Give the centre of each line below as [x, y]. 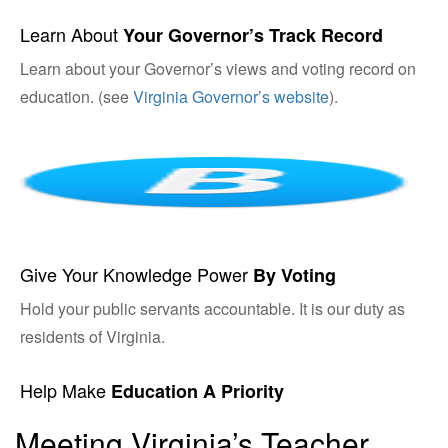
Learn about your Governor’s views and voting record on [218, 68]
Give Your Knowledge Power [136, 273]
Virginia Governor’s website [231, 96]
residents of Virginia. [92, 336]
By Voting [294, 274]
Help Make [65, 389]
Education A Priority [197, 390]
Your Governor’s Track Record [253, 34]
